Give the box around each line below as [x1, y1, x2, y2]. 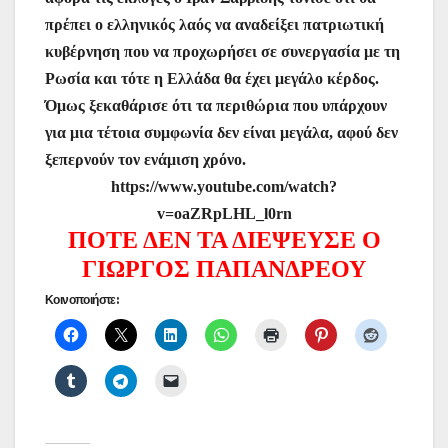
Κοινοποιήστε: [45, 292, 119, 308]
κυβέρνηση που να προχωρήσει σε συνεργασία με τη [45, 43, 400, 61]
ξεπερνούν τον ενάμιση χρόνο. [45, 151, 246, 169]
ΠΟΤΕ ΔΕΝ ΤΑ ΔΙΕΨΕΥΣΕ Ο [67, 227, 381, 254]
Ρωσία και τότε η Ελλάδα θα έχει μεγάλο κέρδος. [45, 70, 379, 88]
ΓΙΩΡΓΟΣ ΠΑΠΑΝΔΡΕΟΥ [82, 256, 366, 283]
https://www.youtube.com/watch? [111, 178, 337, 196]
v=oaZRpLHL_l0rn [156, 205, 292, 223]
